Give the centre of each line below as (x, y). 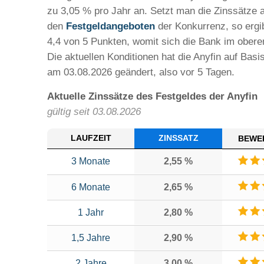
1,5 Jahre (91, 238)
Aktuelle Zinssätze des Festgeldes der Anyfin (152, 96)
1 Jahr (91, 212)
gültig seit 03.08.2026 (94, 112)
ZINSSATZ (178, 138)
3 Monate (91, 161)
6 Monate (91, 187)
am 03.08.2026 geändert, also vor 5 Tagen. (141, 72)
